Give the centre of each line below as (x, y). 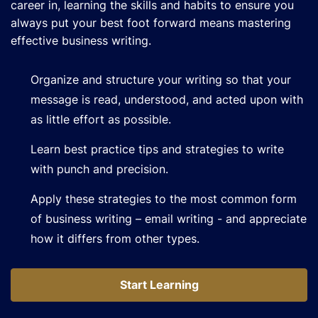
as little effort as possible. (101, 120)
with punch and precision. (99, 169)
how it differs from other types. (115, 239)
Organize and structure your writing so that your (161, 80)
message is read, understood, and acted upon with (167, 100)
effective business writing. (81, 41)
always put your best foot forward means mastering (151, 23)
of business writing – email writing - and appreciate (169, 219)
